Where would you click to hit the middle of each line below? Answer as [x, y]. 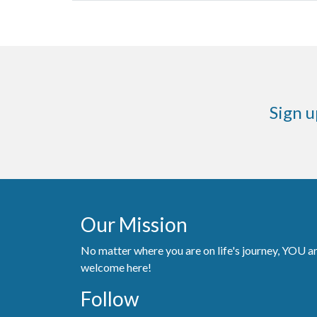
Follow [110, 298]
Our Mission [134, 224]
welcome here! [116, 267]
